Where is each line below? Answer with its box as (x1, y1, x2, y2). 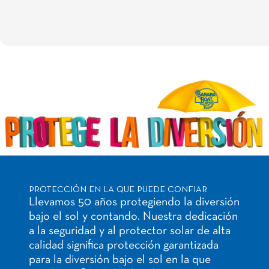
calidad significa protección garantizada (29, 240, 219, 251)
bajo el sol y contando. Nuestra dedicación (29, 211, 238, 222)
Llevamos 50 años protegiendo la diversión (29, 196, 240, 208)
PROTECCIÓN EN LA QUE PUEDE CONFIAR (29, 185, 207, 194)
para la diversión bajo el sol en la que (29, 254, 211, 265)
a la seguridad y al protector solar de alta (29, 225, 231, 237)
